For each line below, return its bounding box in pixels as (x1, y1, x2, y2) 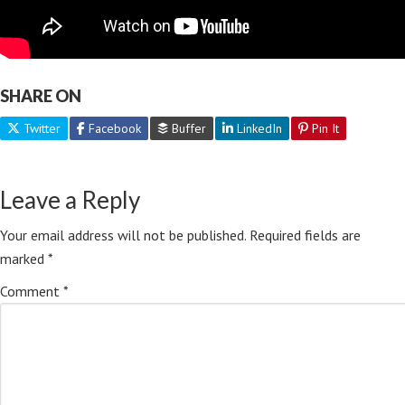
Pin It (308, 119, 339, 137)
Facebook (85, 119, 141, 137)
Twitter (20, 119, 61, 137)
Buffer (168, 119, 206, 137)
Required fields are (250, 225, 361, 244)
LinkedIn (233, 119, 282, 137)
